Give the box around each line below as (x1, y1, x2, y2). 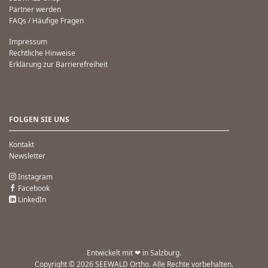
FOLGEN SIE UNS (9, 114, 69, 125)
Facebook (16, 182, 50, 193)
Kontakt (9, 139, 34, 150)
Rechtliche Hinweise (9, 47, 75, 58)
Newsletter (9, 151, 45, 162)
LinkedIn (16, 194, 46, 205)
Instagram (16, 171, 53, 182)
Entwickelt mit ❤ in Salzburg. (87, 248, 181, 258)
